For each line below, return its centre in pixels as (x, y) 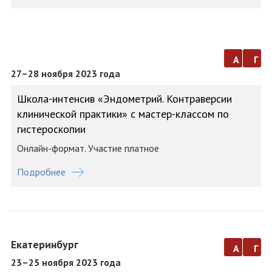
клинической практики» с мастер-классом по (123, 114)
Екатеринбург (45, 244)
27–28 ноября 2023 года (66, 73)
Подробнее (41, 172)
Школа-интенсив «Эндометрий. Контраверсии (124, 99)
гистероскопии (51, 129)
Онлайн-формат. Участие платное (88, 148)
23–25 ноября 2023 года (66, 262)
